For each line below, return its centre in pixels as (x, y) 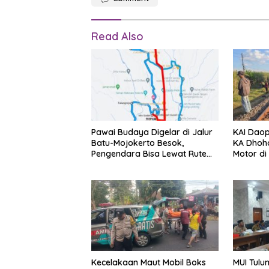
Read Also (117, 37)
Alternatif (110, 164)
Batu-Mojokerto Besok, (138, 143)
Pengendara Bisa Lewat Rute (149, 153)
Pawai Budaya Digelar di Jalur (152, 132)
